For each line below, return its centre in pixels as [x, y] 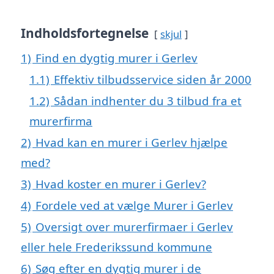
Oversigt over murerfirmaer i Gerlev [134, 227]
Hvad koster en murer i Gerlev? [121, 184]
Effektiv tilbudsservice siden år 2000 [153, 80]
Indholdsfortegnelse [85, 33]
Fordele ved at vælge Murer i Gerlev [134, 206]
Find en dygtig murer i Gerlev [117, 58]
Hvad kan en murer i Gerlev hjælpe [131, 143]
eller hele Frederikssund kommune [117, 247]
